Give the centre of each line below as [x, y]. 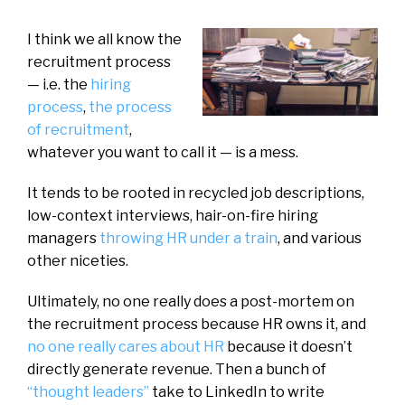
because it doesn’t [288, 346]
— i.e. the [57, 84]
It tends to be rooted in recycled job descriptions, [196, 193]
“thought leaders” [88, 391]
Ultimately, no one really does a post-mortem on [191, 301]
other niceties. [78, 260]
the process [129, 107]
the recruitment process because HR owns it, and [197, 324]
